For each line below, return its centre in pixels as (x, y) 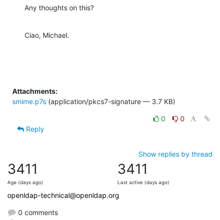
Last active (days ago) (143, 182)
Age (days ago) (25, 182)
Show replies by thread (176, 154)
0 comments (37, 212)
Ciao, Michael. (47, 35)
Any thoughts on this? (59, 7)
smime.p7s (29, 101)
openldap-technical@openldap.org (63, 195)
